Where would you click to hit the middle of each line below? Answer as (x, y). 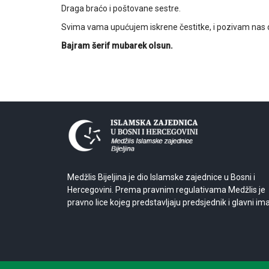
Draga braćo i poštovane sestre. (121, 8)
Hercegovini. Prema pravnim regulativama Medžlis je (166, 190)
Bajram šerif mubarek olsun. (117, 46)
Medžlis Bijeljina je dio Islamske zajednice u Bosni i (161, 177)
